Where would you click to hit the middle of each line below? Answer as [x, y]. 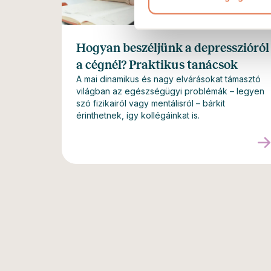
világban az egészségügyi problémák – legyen [170, 91]
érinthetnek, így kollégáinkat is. [138, 116]
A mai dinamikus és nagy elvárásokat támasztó [168, 79]
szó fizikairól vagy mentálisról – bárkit [151, 103]
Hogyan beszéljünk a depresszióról [173, 48]
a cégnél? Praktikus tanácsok [157, 65]
